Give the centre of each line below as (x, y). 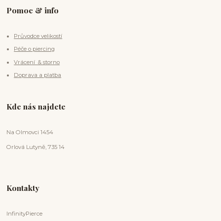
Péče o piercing (35, 49)
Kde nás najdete (36, 106)
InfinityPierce (25, 213)
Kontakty (23, 187)
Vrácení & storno (37, 62)
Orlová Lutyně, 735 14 (36, 147)
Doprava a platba (38, 75)
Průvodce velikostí (38, 36)
